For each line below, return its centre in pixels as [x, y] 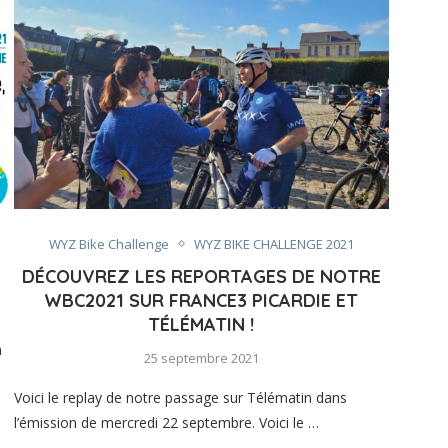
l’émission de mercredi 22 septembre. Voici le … [166, 422]
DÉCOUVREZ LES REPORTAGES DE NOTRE [201, 276]
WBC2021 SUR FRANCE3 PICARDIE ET [201, 300]
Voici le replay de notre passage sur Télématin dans [180, 397]
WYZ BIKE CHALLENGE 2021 [273, 243]
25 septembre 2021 [201, 357]
